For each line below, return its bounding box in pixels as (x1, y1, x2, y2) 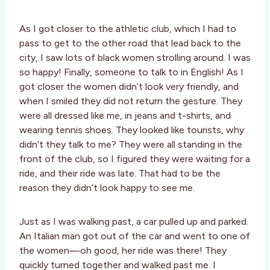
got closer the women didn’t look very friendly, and (19, 81, 239, 93)
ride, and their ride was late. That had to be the (19, 168, 221, 180)
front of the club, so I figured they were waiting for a (19, 153, 250, 165)
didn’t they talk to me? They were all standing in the (19, 139, 242, 151)
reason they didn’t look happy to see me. (19, 182, 195, 194)
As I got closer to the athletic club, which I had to (19, 23, 236, 35)
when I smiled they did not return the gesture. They (19, 95, 242, 107)
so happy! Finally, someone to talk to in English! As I (19, 66, 243, 78)
